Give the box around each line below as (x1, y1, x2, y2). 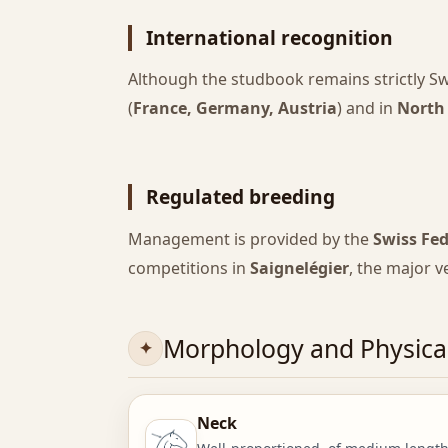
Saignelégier (250, 256, 349, 279)
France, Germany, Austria (133, 97, 337, 120)
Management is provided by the (128, 227, 373, 250)
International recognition (146, 23, 394, 51)
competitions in (128, 256, 250, 279)
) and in (337, 97, 397, 120)
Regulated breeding (146, 183, 336, 211)
